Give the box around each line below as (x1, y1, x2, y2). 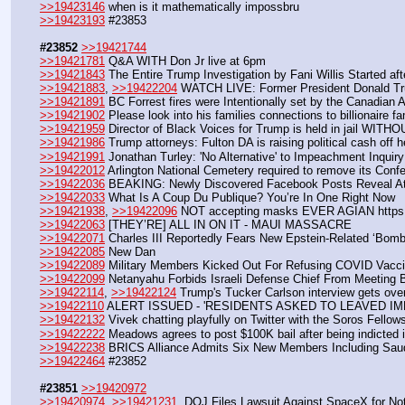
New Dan (105, 245, 155, 259)
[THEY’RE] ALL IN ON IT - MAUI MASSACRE (105, 217, 352, 231)
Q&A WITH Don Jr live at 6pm (105, 53, 266, 68)
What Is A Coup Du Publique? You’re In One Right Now (105, 190, 395, 204)
